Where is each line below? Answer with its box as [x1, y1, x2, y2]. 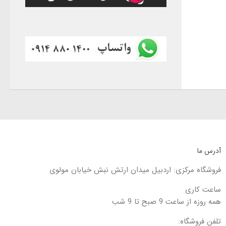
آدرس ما [197, 145, 221, 157]
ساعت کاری [185, 184, 221, 196]
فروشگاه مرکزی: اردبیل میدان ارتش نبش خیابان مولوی [49, 164, 221, 177]
